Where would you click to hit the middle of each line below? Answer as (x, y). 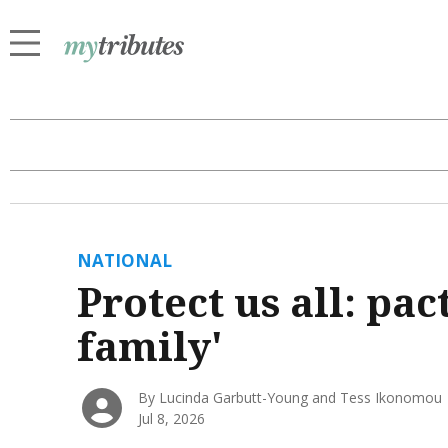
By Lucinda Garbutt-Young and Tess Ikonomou (290, 398)
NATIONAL (124, 261)
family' (149, 346)
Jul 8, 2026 (172, 419)
